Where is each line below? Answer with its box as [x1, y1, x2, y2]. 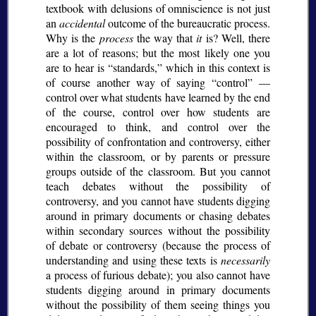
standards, [113, 60, 157, 75]
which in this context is [162, 60, 270, 75]
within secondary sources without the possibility [46, 223, 270, 238]
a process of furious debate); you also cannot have [46, 267, 270, 283]
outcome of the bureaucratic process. [105, 16, 270, 31]
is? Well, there [202, 30, 271, 46]
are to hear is [46, 60, 108, 75]
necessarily [221, 253, 270, 268]
